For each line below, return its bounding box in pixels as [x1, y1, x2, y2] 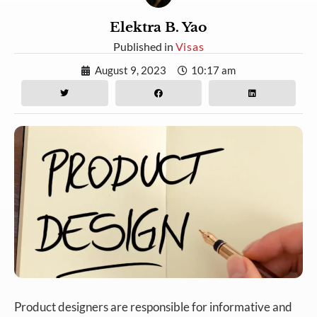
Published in [113, 39, 175, 53]
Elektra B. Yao [110, 18, 207, 35]
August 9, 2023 [95, 64, 166, 76]
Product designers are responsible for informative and [14, 299, 292, 314]
